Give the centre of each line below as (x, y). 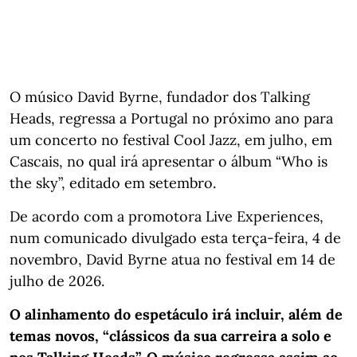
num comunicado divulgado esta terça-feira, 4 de (175, 237)
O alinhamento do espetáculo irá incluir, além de (176, 314)
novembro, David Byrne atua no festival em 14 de (173, 259)
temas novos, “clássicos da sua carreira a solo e (171, 335)
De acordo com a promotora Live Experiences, (167, 216)
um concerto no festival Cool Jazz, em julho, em (171, 139)
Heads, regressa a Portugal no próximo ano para (171, 118)
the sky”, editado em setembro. (113, 182)
